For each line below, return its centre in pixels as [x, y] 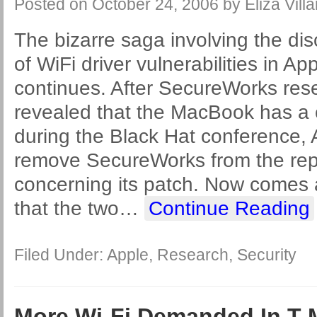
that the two [67, 208]
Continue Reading [229, 208]
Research [193, 255]
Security [267, 255]
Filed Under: [60, 255]
